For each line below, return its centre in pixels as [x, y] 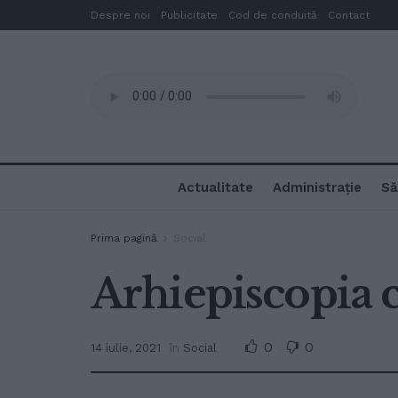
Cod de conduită [273, 15]
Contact [349, 15]
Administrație [317, 187]
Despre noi [120, 15]
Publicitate [189, 15]
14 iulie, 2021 [126, 348]
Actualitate [215, 187]
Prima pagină [124, 238]
